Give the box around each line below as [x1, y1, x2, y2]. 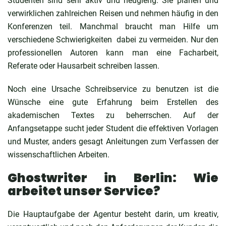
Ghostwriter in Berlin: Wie [8, 169, 218, 186]
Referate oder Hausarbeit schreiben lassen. [8, 61, 159, 71]
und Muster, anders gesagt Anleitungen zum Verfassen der [8, 136, 218, 146]
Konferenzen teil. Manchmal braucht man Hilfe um [8, 21, 218, 31]
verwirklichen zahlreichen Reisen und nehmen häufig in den [8, 8, 218, 18]
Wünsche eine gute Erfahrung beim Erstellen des [8, 97, 218, 107]
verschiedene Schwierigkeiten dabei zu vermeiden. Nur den [8, 34, 218, 44]
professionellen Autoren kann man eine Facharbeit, [8, 47, 218, 58]
